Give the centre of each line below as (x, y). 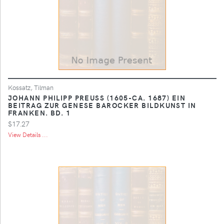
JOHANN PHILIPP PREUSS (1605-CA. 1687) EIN (97, 97)
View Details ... (28, 134)
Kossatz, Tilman (31, 87)
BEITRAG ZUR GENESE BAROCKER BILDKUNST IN (102, 105)
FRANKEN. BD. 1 (39, 112)
